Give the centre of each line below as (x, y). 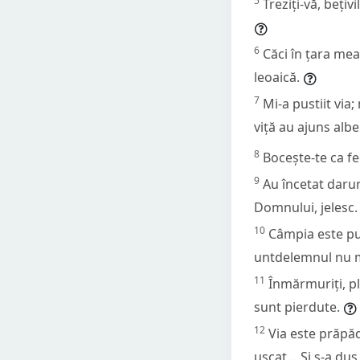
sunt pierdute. (297, 307)
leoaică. (277, 77)
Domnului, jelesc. (306, 207)
